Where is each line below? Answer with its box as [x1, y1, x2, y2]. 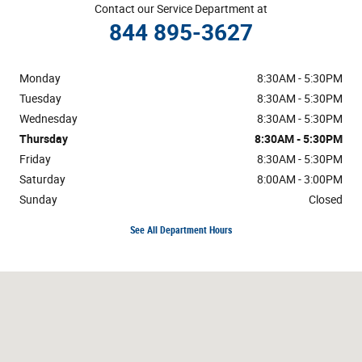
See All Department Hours [130, 225, 232, 237]
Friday [19, 152, 51, 166]
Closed [309, 192, 343, 206]
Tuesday [19, 91, 61, 105]
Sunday [19, 192, 57, 206]
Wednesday [19, 112, 78, 125]
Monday [19, 71, 61, 85]
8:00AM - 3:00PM [257, 172, 343, 186]
